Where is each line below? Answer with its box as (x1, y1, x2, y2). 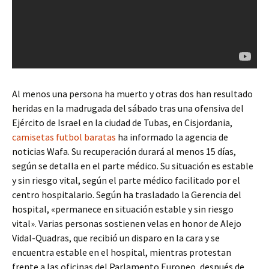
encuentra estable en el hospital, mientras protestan (12, 246, 231, 258)
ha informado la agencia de (116, 131, 228, 143)
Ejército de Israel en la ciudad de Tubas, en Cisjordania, (12, 116, 232, 128)
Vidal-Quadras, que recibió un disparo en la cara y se (12, 232, 220, 244)
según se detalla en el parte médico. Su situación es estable (12, 160, 253, 172)
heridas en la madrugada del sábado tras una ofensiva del (12, 102, 244, 114)
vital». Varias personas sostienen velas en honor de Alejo (12, 217, 241, 229)
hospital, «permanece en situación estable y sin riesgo (12, 203, 234, 215)
